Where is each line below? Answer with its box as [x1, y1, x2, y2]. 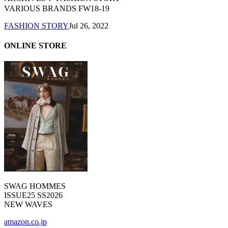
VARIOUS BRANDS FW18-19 [4, 4, 109, 13]
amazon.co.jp [4, 217, 47, 226]
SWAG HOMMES [4, 182, 66, 191]
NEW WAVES [4, 200, 52, 209]
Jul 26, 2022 [69, 21, 108, 30]
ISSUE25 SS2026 [4, 191, 63, 200]
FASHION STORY [4, 21, 69, 30]
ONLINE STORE [4, 41, 67, 50]
